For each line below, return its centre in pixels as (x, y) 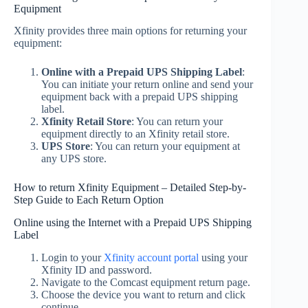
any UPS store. (74, 159)
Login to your (73, 258)
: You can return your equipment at (165, 146)
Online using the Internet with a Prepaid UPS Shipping (133, 223)
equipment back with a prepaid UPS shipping (140, 97)
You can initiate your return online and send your (147, 85)
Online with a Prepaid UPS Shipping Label (142, 72)
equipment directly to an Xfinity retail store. (135, 134)
